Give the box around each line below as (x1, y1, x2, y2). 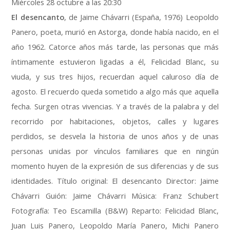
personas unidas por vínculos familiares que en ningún (11, 146, 219, 157)
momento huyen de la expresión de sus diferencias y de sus (11, 161, 219, 171)
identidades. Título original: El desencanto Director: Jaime (11, 176, 219, 186)
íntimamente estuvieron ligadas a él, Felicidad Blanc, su (11, 57, 219, 67)
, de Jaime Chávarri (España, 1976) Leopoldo (64, 12, 219, 23)
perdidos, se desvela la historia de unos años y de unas (11, 131, 219, 142)
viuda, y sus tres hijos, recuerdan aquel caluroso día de (11, 72, 219, 82)
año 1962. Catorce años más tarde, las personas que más (11, 42, 219, 52)
